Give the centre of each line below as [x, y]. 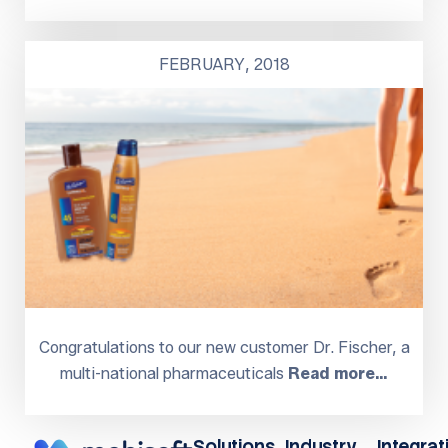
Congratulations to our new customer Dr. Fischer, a [224, 347]
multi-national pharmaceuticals [174, 373]
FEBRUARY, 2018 [224, 64]
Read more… [338, 373]
